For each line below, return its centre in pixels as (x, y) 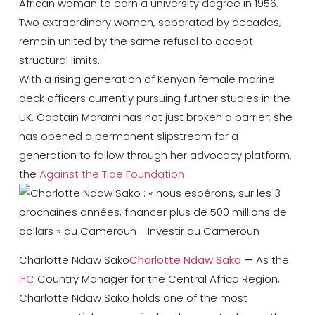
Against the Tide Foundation (111, 174)
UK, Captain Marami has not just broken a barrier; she (155, 117)
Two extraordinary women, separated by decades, (150, 22)
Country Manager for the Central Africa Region (156, 279)
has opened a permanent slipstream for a (128, 136)
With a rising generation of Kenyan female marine (147, 79)
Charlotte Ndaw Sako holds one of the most (133, 298)
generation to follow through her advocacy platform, (155, 155)
